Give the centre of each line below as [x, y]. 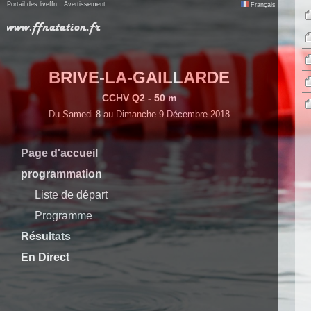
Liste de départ [71, 195]
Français [262, 5]
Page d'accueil [59, 153]
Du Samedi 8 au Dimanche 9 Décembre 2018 [139, 114]
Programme [64, 216]
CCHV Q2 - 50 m [139, 98]
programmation [61, 174]
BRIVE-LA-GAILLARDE [139, 77]
